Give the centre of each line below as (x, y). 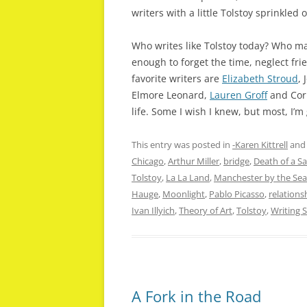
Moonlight (184, 194)
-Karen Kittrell (260, 145)
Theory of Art (206, 210)
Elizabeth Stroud (260, 78)
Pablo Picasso (237, 194)
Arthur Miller (194, 161)
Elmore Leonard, (171, 95)
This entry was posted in (182, 145)
